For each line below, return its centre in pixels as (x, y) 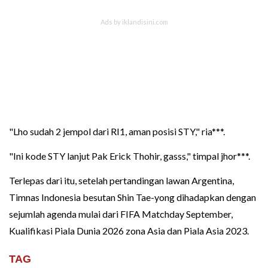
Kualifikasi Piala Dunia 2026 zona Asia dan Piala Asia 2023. (129, 230)
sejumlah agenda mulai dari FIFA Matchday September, (121, 214)
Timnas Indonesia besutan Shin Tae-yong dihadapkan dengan (133, 197)
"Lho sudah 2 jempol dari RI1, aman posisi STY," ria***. (117, 131)
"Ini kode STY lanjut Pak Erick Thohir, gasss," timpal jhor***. (130, 156)
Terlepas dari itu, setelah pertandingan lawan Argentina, (121, 180)
